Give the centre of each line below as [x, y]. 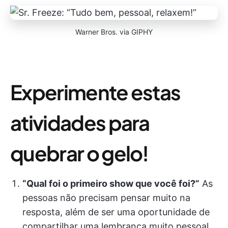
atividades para [80, 122]
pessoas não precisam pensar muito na [106, 198]
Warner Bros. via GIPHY [114, 32]
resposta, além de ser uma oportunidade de [116, 212]
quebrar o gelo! [79, 153]
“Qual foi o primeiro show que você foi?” [111, 183]
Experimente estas [95, 92]
